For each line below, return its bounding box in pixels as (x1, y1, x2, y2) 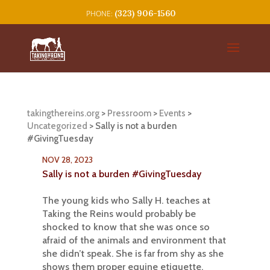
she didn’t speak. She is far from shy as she (42, 248, 224, 259)
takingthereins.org (27, 108, 99, 119)
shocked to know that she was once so (42, 221, 210, 233)
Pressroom (107, 108, 151, 119)
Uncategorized (27, 121, 87, 131)
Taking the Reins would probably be (42, 208, 196, 219)
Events (159, 108, 186, 119)
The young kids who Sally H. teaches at (42, 195, 210, 206)
